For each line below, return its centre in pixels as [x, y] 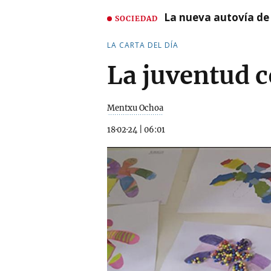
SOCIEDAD [136, 18]
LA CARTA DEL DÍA [143, 45]
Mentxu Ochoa [135, 108]
